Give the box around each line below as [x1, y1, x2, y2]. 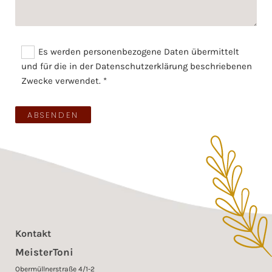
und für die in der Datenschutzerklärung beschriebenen [21, 60, 252, 72]
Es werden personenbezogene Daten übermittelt [38, 46, 239, 57]
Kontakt [15, 227, 51, 239]
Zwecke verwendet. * [21, 75, 107, 86]
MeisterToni [15, 245, 73, 258]
